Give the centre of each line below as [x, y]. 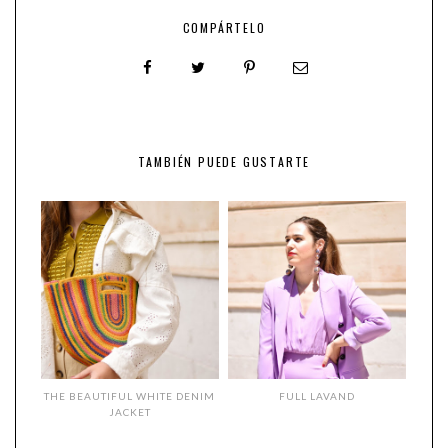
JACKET [129, 411]
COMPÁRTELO [224, 28]
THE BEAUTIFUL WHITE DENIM [130, 395]
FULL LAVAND [316, 395]
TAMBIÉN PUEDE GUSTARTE [224, 162]
